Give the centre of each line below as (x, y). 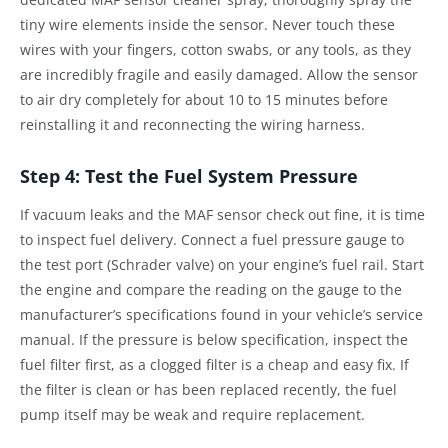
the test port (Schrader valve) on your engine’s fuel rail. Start (222, 265)
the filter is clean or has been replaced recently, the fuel (208, 390)
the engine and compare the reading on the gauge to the (211, 290)
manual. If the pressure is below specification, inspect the (214, 340)
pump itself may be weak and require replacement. (192, 415)
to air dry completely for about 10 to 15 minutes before (204, 99)
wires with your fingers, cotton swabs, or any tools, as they (215, 49)
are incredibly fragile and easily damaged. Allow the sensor (219, 74)
